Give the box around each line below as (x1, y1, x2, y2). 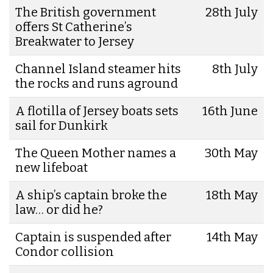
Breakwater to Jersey (15, 34, 134, 49)
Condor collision (15, 244, 114, 259)
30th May (205, 145, 258, 160)
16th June (202, 103, 258, 118)
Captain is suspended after (15, 229, 171, 244)
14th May (207, 229, 258, 244)
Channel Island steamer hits (15, 61, 181, 76)
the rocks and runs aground (15, 76, 178, 91)
